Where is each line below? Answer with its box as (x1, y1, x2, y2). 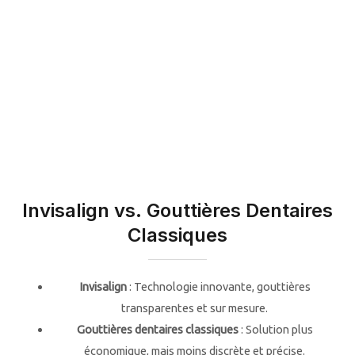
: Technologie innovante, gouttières (126, 279, 311, 293)
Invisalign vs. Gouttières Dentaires (22, 198, 333, 222)
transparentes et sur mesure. (121, 300, 269, 315)
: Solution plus (238, 322, 313, 336)
